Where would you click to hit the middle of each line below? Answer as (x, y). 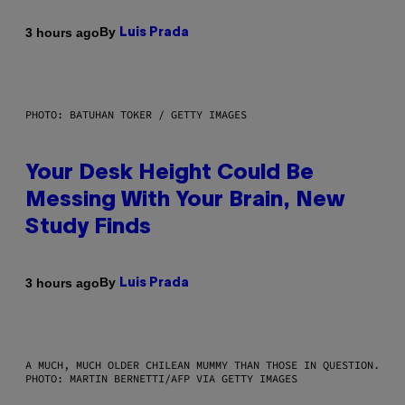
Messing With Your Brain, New (185, 201)
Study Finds (88, 228)
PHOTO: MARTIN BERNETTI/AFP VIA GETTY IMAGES (161, 379)
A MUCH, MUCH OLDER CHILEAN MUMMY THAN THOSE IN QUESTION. (202, 365)
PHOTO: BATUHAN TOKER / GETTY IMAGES (136, 115)
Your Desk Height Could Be (170, 174)
